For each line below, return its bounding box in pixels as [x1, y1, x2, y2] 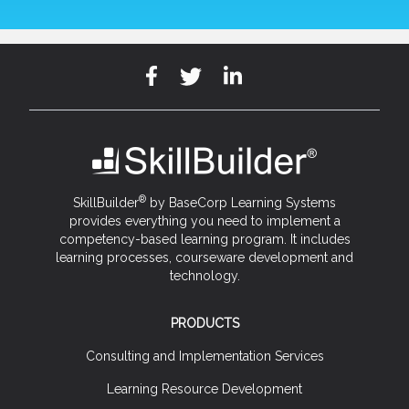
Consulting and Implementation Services [85, 349, 324, 363]
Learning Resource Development [107, 382, 302, 396]
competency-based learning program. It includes [58, 232, 351, 246]
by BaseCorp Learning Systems [146, 195, 336, 210]
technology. [169, 268, 240, 283]
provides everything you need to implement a [68, 214, 341, 228]
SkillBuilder [73, 195, 139, 210]
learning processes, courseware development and [56, 250, 353, 265]
